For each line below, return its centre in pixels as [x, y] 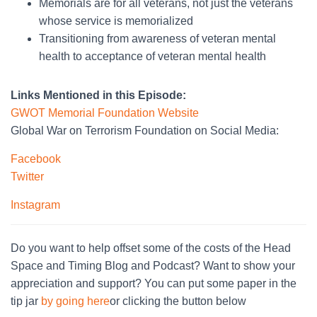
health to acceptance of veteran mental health [152, 56]
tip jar [26, 301]
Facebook [36, 158]
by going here [75, 301]
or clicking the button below [178, 301]
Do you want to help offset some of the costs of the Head [151, 248]
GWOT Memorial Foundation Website [105, 113]
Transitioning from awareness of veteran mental [157, 38]
